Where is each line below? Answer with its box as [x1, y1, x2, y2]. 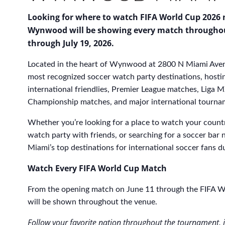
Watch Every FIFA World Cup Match [28, 162, 167, 174]
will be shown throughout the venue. [28, 197, 157, 206]
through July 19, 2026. [28, 37, 114, 49]
